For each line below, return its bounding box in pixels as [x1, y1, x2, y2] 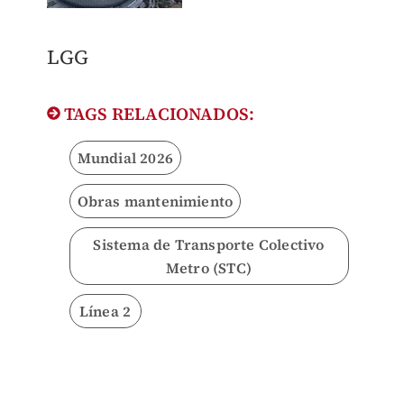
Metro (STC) [165, 258, 252, 279]
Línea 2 [78, 301, 132, 322]
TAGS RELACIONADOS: [60, 102, 255, 126]
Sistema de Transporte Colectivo [93, 234, 325, 255]
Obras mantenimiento [77, 191, 234, 212]
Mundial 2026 [77, 148, 173, 169]
